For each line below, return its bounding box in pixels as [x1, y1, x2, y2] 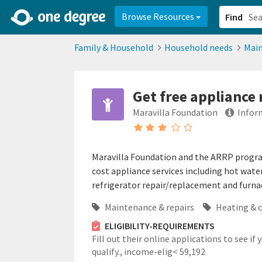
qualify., [92, 246, 124, 257]
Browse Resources [122, 11, 196, 22]
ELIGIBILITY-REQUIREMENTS [104, 220, 215, 232]
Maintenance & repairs [103, 201, 194, 213]
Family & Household [74, 42, 153, 53]
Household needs [164, 42, 233, 53]
